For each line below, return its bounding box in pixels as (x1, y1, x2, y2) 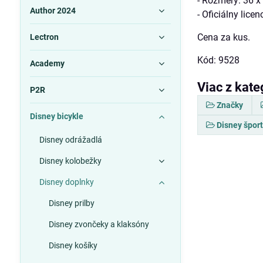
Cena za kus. (197, 32, 251, 43)
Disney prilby (48, 198, 95, 208)
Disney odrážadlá (39, 135, 102, 144)
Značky (217, 100, 244, 110)
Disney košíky (48, 241, 97, 250)
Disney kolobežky (39, 156, 102, 166)
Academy (29, 59, 65, 68)
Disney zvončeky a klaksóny (48, 220, 149, 229)
